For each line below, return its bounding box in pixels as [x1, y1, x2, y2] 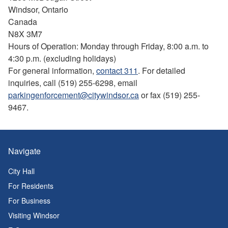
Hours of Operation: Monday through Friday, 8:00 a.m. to [8, 40, 209, 52]
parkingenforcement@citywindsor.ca [8, 89, 139, 101]
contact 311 [96, 64, 138, 76]
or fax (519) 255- [139, 89, 200, 101]
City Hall [8, 166, 35, 176]
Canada [8, 15, 37, 27]
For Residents [8, 181, 53, 191]
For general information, [8, 64, 96, 76]
